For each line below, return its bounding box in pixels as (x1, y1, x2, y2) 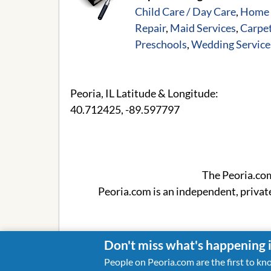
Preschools (135, 38, 187, 51)
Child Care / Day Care (135, 5, 236, 19)
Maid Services (170, 21, 236, 35)
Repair (135, 21, 166, 35)
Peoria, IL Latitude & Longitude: (70, 87, 218, 100)
